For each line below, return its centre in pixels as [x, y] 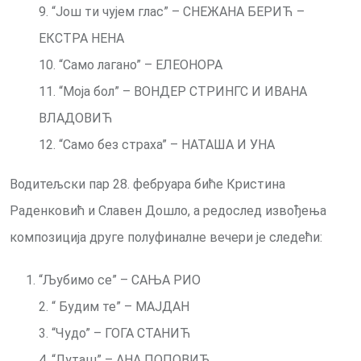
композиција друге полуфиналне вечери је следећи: [166, 238]
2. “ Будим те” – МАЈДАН [114, 307]
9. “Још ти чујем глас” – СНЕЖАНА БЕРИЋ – [172, 12]
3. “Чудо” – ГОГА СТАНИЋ [115, 334]
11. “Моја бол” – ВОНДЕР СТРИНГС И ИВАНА [173, 92]
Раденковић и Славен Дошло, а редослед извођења [168, 211]
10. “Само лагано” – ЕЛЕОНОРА [131, 65]
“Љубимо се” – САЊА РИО [120, 280]
